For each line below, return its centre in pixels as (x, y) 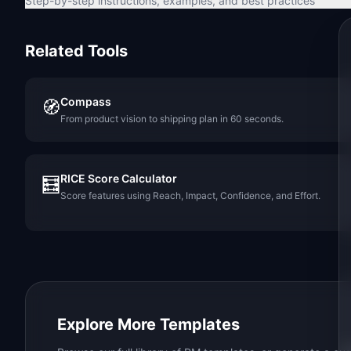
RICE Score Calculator (119, 178)
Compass (86, 101)
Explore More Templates (148, 324)
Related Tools (76, 51)
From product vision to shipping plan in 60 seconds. (172, 119)
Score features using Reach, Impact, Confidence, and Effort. (190, 195)
